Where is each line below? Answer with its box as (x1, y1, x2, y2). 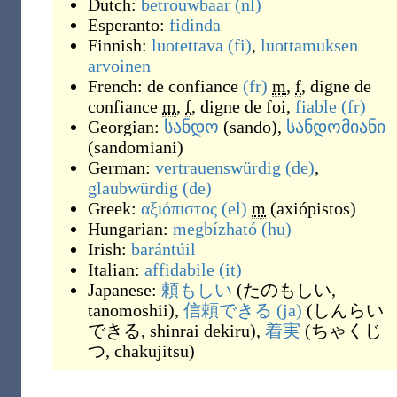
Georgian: (88, 117, 164, 136)
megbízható (173, 219, 257, 238)
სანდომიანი (286, 117, 385, 136)
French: (88, 76, 147, 96)
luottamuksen (261, 35, 358, 55)
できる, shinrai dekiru (88, 321, 250, 340)
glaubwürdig (88, 178, 178, 198)
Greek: (88, 198, 141, 218)
